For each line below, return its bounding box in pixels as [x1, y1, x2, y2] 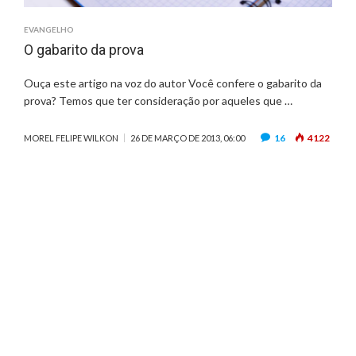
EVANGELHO [24, 25, 74, 35]
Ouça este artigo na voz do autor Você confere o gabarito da [24, 76, 322, 91]
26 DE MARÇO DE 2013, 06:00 [130, 133, 245, 144]
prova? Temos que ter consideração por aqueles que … [24, 94, 292, 108]
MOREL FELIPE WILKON [24, 133, 118, 144]
